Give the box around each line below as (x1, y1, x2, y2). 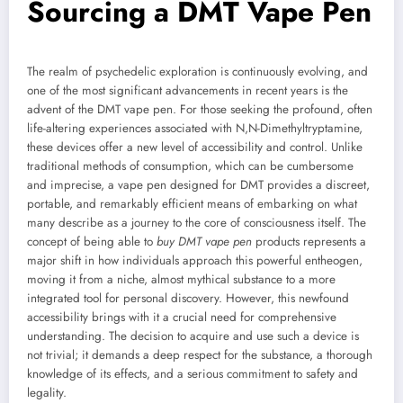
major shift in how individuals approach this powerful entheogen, (27, 252, 363, 270)
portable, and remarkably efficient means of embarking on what (27, 195, 357, 213)
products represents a (252, 233, 366, 251)
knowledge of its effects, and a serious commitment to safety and (27, 365, 358, 383)
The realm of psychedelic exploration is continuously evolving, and (27, 63, 368, 81)
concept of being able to (27, 233, 157, 251)
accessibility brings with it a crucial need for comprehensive (27, 309, 336, 327)
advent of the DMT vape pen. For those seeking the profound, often (27, 101, 372, 119)
